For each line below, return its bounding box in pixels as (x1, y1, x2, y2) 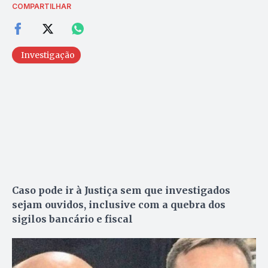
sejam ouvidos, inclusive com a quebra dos (12, 198, 226, 211)
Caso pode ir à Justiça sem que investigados (12, 184, 230, 196)
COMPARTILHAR (12, 1, 71, 11)
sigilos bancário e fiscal (12, 212, 133, 225)
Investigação (21, 49, 75, 60)
